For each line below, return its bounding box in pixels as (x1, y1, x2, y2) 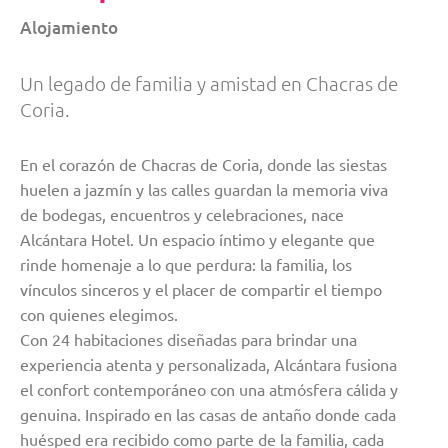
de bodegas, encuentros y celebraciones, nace (20, 204, 344, 225)
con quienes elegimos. (20, 304, 178, 325)
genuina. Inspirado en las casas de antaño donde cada (20, 404, 396, 425)
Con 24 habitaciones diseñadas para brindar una (20, 329, 357, 350)
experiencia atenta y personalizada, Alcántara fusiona (20, 354, 397, 375)
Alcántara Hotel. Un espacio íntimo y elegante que (20, 229, 375, 250)
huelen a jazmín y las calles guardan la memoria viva (20, 179, 388, 200)
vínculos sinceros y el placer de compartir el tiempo (20, 279, 382, 300)
